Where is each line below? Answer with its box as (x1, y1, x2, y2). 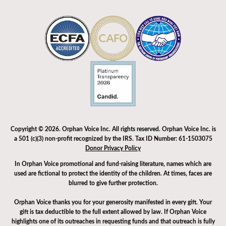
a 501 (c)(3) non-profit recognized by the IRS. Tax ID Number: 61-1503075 (14, 136, 212, 142)
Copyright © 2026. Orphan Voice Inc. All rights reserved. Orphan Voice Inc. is (10, 126, 216, 133)
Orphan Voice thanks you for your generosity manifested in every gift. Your (14, 199, 212, 206)
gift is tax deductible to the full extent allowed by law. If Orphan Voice (20, 209, 206, 215)
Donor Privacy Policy (85, 145, 141, 152)
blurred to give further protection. (68, 180, 158, 187)
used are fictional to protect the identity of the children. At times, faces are (14, 171, 212, 177)
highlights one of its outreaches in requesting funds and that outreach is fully (11, 218, 215, 225)
